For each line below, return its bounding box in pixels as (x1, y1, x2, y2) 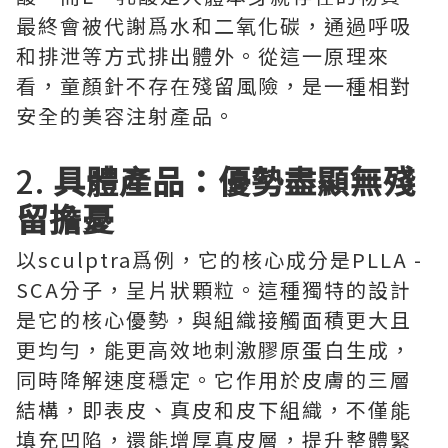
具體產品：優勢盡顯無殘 (53, 157, 416, 203)
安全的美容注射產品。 (16, 101, 236, 130)
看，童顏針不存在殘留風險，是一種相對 (16, 71, 412, 100)
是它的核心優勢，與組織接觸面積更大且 (16, 305, 412, 334)
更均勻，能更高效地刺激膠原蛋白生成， (16, 335, 412, 364)
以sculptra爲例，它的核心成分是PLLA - (16, 245, 423, 274)
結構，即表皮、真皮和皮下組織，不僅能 (16, 395, 412, 424)
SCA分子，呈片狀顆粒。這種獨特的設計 (16, 275, 412, 304)
